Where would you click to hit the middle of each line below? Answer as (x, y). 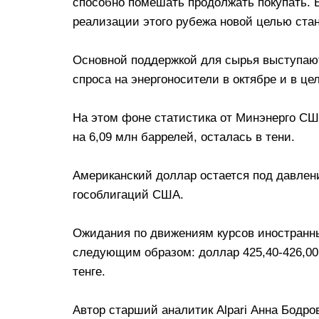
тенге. (89, 271)
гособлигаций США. (128, 194)
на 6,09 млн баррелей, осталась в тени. (184, 137)
